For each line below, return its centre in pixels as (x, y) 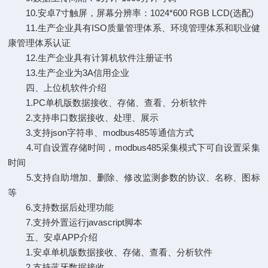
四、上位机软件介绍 (57, 88)
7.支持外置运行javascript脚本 (75, 222)
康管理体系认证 (39, 43)
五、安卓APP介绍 (53, 237)
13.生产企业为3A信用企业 (69, 73)
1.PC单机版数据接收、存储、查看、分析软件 (108, 103)
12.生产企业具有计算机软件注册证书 (90, 58)
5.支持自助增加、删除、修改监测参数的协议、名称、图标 (134, 177)
